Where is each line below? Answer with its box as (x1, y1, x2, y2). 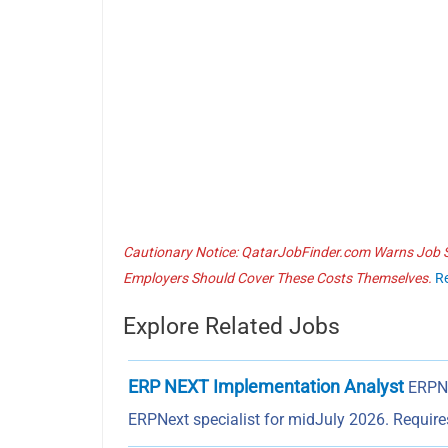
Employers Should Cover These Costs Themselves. (123, 270, 432, 287)
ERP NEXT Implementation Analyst (128, 376, 404, 398)
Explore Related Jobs (123, 313, 340, 341)
